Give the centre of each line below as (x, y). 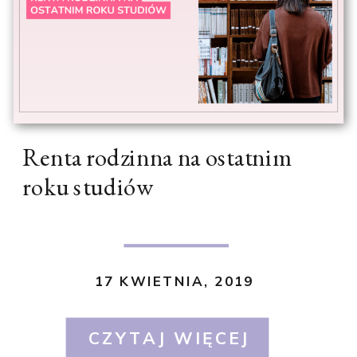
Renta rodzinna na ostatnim (157, 158)
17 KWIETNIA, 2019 (175, 281)
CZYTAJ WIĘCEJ (169, 339)
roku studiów (88, 187)
